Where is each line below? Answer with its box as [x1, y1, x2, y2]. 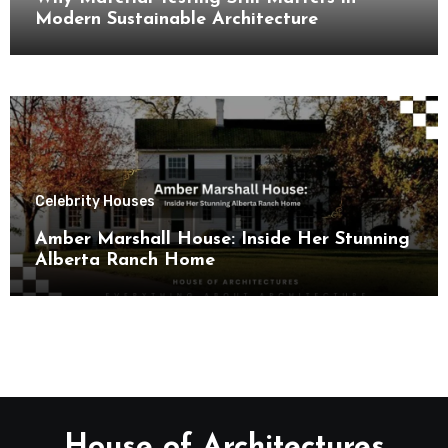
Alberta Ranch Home [34, 250, 215, 270]
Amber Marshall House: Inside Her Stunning [34, 229, 410, 249]
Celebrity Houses [34, 192, 155, 210]
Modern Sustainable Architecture [34, 10, 318, 30]
